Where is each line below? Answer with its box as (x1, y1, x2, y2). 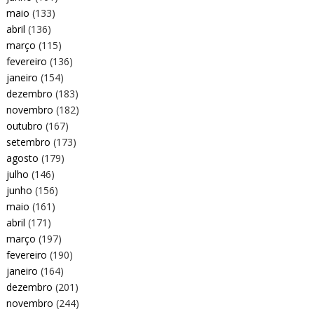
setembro (6, 135, 50, 149)
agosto (6, 151, 39, 165)
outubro (6, 118, 43, 132)
